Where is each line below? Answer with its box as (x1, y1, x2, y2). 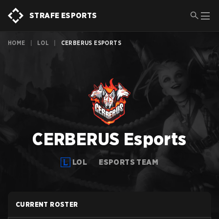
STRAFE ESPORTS (29, 11, 97, 20)
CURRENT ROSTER (16, 200, 78, 208)
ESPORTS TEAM (99, 157, 158, 167)
